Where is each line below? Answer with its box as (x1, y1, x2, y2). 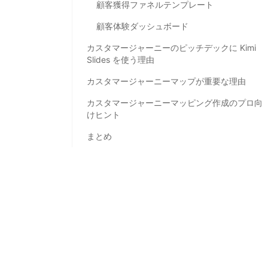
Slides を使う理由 (87, 54, 154, 65)
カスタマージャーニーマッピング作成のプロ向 (87, 97, 263, 108)
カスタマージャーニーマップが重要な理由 (87, 75, 246, 86)
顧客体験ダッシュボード (96, 20, 188, 31)
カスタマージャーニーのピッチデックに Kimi (87, 42, 256, 53)
